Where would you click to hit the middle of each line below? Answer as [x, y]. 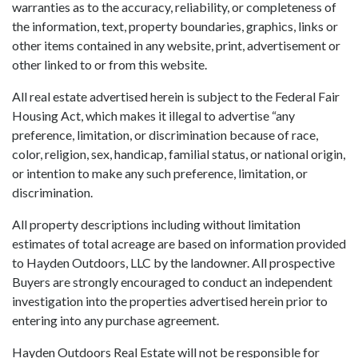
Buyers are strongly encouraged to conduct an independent [172, 282]
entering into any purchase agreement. [115, 320]
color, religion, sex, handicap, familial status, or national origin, [179, 154]
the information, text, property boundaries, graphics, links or [175, 26]
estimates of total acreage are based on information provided [179, 243]
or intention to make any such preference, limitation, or [160, 173]
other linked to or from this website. [109, 64]
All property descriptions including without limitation [156, 224]
